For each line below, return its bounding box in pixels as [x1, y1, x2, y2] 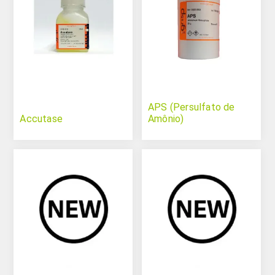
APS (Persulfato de [148, 101, 235, 114]
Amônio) [148, 113, 184, 125]
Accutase [20, 113, 63, 125]
